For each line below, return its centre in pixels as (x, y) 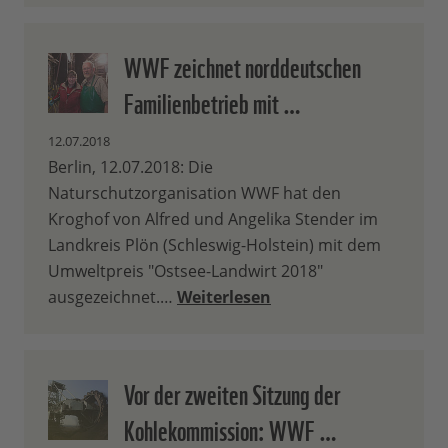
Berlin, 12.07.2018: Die (130, 167)
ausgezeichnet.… (112, 297)
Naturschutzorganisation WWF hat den (194, 193)
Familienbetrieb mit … (212, 101)
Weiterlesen (224, 297)
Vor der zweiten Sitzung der (232, 392)
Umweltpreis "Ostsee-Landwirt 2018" (185, 271)
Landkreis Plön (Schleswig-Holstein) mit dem (214, 245)
